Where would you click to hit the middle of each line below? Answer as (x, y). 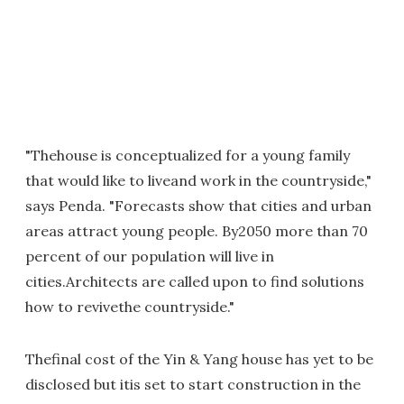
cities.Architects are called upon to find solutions (195, 281)
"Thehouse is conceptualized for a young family (188, 155)
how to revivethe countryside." (130, 307)
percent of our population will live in (150, 256)
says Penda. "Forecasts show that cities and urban (198, 206)
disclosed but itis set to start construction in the (193, 384)
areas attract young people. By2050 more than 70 (197, 231)
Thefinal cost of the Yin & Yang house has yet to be (199, 359)
